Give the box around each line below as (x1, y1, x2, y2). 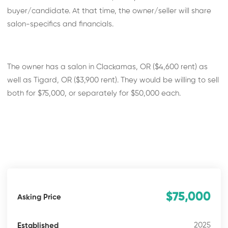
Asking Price (17, 193, 62, 201)
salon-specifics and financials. (7, 20, 114, 28)
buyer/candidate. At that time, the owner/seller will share (7, 7, 212, 15)
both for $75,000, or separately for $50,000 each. (7, 90, 181, 97)
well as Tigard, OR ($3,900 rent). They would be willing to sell (7, 76, 219, 84)
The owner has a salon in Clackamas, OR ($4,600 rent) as (7, 63, 208, 71)
